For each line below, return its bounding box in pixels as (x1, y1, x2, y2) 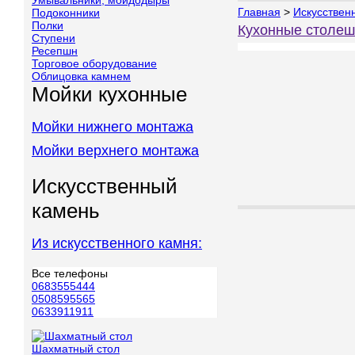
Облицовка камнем (32, 70, 131, 82)
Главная (238, 6, 281, 18)
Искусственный (32, 174, 177, 198)
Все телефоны (32, 267, 108, 280)
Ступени (32, 32, 75, 44)
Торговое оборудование (32, 57, 157, 70)
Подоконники (32, 6, 100, 19)
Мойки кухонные (32, 82, 187, 106)
